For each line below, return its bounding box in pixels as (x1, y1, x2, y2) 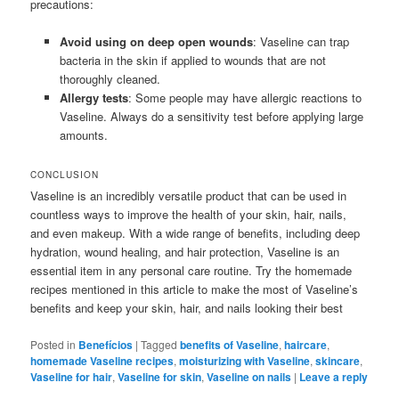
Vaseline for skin (118, 368, 202, 385)
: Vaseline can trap (252, 33, 349, 51)
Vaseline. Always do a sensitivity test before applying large (59, 108, 363, 126)
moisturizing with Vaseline (179, 352, 311, 369)
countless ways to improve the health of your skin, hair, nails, (30, 206, 347, 224)
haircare (284, 336, 328, 353)
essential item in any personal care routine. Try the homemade (30, 262, 353, 280)
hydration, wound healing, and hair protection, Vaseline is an (30, 243, 340, 261)
